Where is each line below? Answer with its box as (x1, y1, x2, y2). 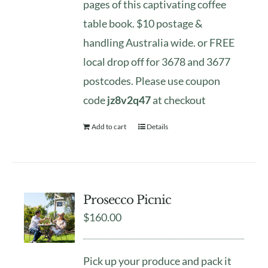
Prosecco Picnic (83, 192, 172, 207)
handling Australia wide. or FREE (83, 35, 235, 49)
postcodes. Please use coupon (83, 74, 221, 87)
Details (147, 121, 169, 131)
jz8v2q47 (107, 93, 151, 106)
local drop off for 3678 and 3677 (83, 54, 231, 68)
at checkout (151, 93, 206, 106)
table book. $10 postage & (83, 16, 203, 30)
